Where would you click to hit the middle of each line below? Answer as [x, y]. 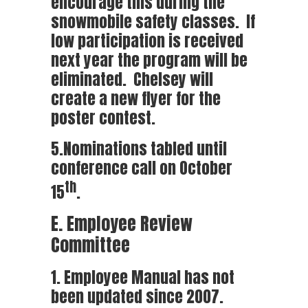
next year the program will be [149, 59]
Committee [90, 244]
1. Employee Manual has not [143, 277]
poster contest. [103, 117]
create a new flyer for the [136, 98]
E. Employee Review [122, 223]
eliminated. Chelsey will [132, 79]
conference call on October [142, 167]
